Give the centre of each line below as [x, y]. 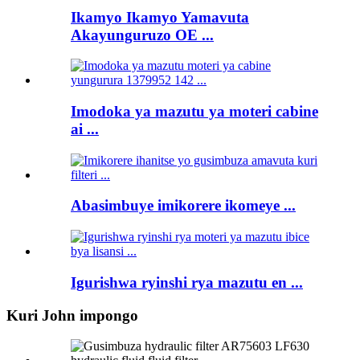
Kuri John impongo [72, 315]
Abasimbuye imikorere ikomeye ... [183, 206]
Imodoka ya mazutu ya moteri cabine [194, 111]
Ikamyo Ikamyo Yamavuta [160, 17]
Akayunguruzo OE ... [142, 35]
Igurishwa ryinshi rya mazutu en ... [187, 282]
